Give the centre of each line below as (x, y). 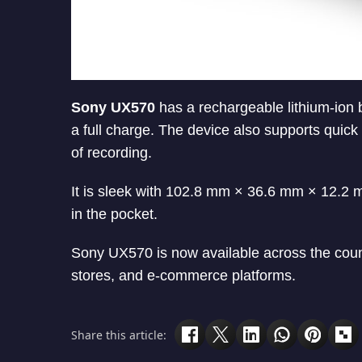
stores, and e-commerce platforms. (183, 276)
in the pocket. (114, 215)
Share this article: (119, 335)
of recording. (112, 153)
